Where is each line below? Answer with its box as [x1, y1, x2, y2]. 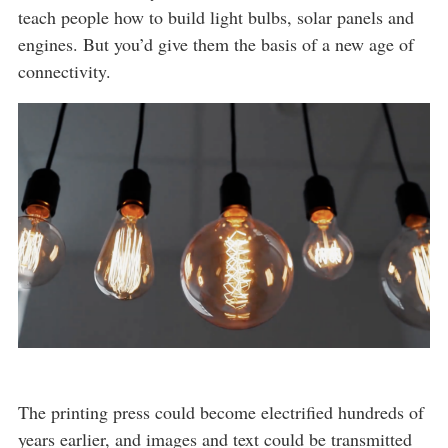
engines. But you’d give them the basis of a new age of [18, 31, 414, 56]
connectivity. [18, 58, 111, 83]
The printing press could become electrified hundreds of [18, 399, 424, 424]
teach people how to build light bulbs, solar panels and [18, 4, 414, 29]
